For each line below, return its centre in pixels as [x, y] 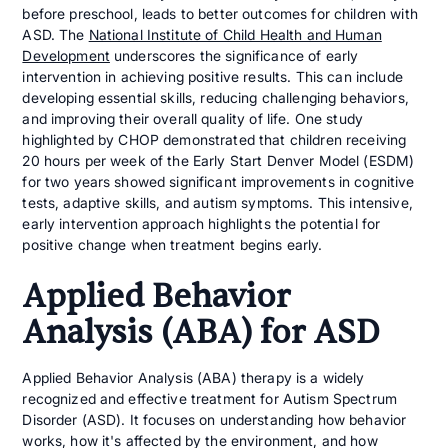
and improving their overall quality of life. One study [192, 118]
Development [66, 55]
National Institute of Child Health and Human [235, 34]
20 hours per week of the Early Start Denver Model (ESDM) [218, 160]
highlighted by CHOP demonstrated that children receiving [214, 139]
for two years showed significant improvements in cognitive [218, 181]
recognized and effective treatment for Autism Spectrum [209, 398]
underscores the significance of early [234, 55]
